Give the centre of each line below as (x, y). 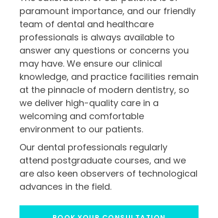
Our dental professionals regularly (93, 147)
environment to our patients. (81, 129)
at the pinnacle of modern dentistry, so (104, 90)
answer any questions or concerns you (104, 51)
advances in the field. (65, 187)
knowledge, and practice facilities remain (109, 77)
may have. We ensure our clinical (91, 64)
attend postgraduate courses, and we (103, 161)
